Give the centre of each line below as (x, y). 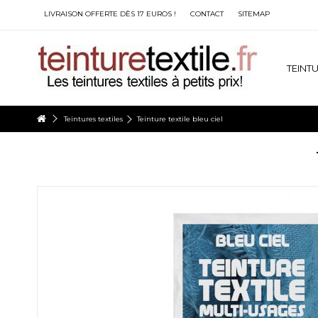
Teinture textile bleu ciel (180, 119)
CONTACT (207, 14)
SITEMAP (254, 14)
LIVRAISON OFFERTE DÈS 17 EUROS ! (110, 14)
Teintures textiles (93, 119)
